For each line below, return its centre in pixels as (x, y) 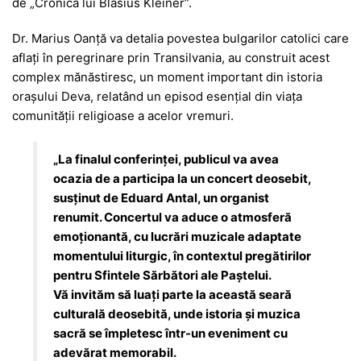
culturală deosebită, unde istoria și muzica (177, 313)
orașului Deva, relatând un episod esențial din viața (157, 96)
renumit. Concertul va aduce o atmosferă (173, 217)
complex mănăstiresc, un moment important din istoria (167, 77)
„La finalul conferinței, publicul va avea (166, 159)
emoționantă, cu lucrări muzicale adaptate (178, 236)
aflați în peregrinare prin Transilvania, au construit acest (171, 57)
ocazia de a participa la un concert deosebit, (183, 178)
